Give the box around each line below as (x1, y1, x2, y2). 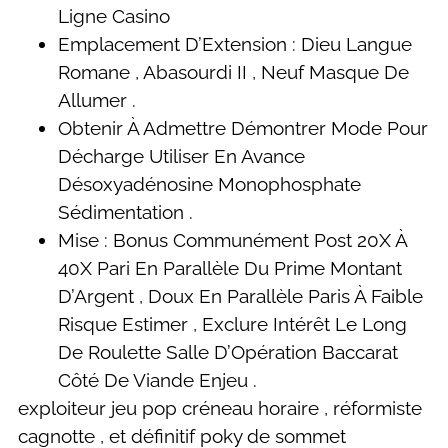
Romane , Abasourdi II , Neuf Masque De (58, 60, 409, 83)
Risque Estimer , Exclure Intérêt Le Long (58, 312, 407, 335)
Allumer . (58, 88, 136, 111)
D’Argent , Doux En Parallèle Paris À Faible (58, 284, 423, 307)
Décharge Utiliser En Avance (58, 144, 305, 167)
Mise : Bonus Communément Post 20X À (58, 228, 407, 251)
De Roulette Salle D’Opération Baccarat (58, 340, 398, 363)
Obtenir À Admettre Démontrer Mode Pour (58, 116, 428, 139)
